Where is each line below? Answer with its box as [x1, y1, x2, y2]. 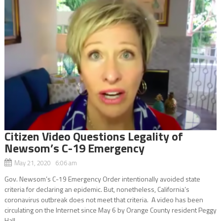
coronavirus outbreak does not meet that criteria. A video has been [4, 194, 203, 205]
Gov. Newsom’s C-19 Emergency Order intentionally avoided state [4, 173, 200, 184]
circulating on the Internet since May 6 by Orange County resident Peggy [4, 204, 217, 215]
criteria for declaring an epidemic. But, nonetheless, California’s [4, 184, 189, 194]
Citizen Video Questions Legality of [4, 127, 183, 145]
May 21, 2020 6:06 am [14, 157, 77, 168]
